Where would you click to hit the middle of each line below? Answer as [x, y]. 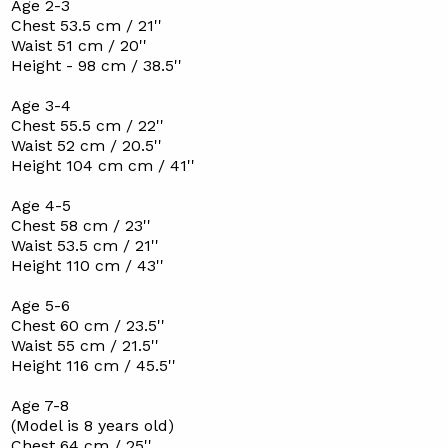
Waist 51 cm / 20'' [78, 45]
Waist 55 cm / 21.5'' [84, 345]
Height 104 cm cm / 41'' [102, 165]
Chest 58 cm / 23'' [80, 225]
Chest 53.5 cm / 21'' [86, 25]
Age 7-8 [39, 405]
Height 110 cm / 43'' [87, 265]
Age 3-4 [40, 105]
